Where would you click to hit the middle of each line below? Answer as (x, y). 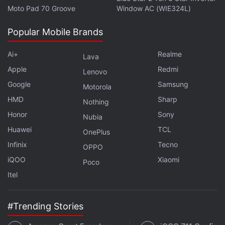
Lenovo (95, 72)
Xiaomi (169, 159)
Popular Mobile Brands (55, 32)
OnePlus (96, 132)
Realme (170, 54)
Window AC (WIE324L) (154, 8)
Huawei (20, 129)
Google (19, 84)
